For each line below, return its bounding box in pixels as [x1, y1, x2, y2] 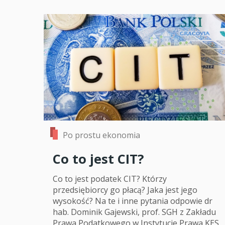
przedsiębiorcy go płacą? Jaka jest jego [53, 184, 197, 196]
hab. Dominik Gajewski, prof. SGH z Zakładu [53, 206, 216, 218]
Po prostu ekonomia [63, 129, 140, 141]
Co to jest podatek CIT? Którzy [53, 173, 167, 185]
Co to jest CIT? [53, 150, 144, 168]
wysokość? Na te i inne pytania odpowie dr [53, 195, 212, 207]
